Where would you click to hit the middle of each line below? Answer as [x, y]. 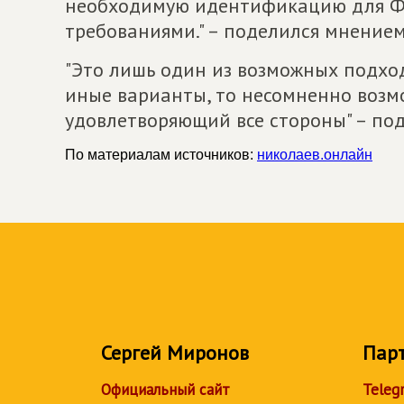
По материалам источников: [161, 155]
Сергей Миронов [175, 353]
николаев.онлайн [315, 155]
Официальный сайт [165, 390]
